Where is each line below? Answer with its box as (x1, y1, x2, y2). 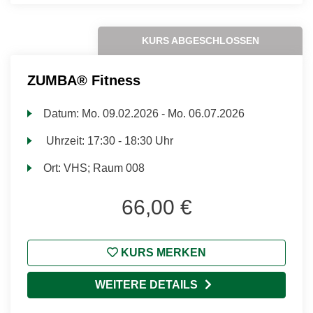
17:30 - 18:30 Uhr (87, 135, 174, 147)
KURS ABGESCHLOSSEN (141, 35, 259, 46)
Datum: (43, 108, 82, 119)
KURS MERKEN (118, 247, 206, 259)
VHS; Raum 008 (64, 162, 145, 174)
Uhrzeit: (43, 135, 88, 147)
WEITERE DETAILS (94, 279, 198, 291)
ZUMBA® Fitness (27, 73, 140, 88)
